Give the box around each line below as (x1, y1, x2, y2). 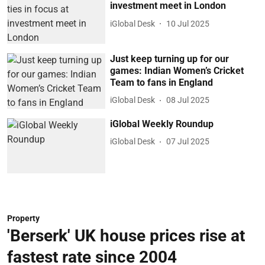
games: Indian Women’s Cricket (110, 64, 244, 76)
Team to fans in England (110, 76, 214, 88)
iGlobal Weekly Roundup (110, 118, 214, 130)
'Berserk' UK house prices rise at (7, 226, 245, 246)
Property (7, 214, 40, 224)
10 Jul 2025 (166, 18, 210, 28)
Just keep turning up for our (110, 53, 230, 64)
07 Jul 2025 (166, 137, 210, 147)
